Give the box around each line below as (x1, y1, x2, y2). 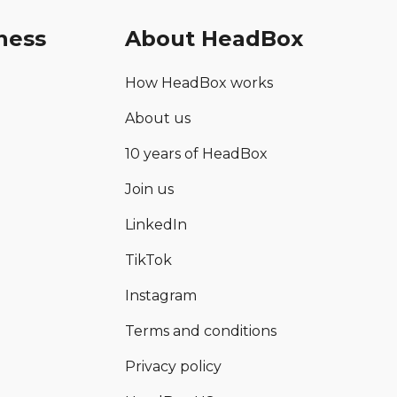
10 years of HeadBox (125, 145, 269, 162)
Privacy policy (125, 358, 222, 375)
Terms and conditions (125, 323, 277, 339)
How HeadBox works (125, 74, 274, 91)
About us (125, 110, 191, 127)
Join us (125, 181, 175, 198)
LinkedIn (125, 216, 188, 233)
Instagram (125, 287, 198, 304)
